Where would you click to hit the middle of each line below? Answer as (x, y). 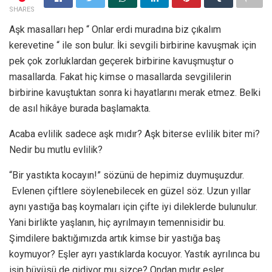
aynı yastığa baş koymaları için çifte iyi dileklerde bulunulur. (133, 206)
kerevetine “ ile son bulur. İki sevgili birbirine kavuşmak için (133, 45)
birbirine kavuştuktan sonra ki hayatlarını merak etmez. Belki (135, 92)
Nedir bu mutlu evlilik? (56, 149)
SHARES (22, 9)
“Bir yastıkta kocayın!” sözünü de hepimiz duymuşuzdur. (127, 175)
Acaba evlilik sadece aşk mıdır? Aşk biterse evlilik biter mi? (134, 134)
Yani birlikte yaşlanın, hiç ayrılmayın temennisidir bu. (117, 222)
